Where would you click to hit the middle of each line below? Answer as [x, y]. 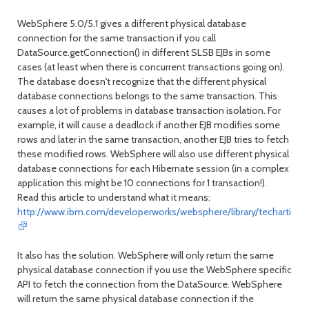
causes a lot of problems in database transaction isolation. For [149, 110]
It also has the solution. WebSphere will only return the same [146, 255]
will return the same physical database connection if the [136, 299]
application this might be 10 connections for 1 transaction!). [142, 183]
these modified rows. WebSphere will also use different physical [153, 154]
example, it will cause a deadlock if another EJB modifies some [149, 125]
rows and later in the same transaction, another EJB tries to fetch [153, 139]
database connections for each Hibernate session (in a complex [153, 168]
